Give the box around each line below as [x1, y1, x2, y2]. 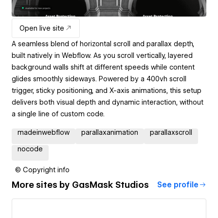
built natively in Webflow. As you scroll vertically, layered [12, 51, 193, 59]
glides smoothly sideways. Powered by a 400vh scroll [12, 74, 186, 83]
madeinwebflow [18, 128, 70, 136]
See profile [157, 180, 199, 189]
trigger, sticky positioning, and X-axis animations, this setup [12, 86, 201, 94]
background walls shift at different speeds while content [12, 63, 195, 71]
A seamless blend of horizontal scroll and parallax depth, [12, 39, 194, 48]
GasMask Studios [72, 180, 149, 190]
